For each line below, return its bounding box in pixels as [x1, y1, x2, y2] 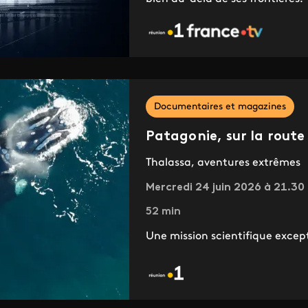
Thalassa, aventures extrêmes [145, 157, 300, 169]
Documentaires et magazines [153, 102, 286, 113]
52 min [145, 206, 181, 218]
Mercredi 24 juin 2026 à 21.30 [145, 182, 305, 194]
